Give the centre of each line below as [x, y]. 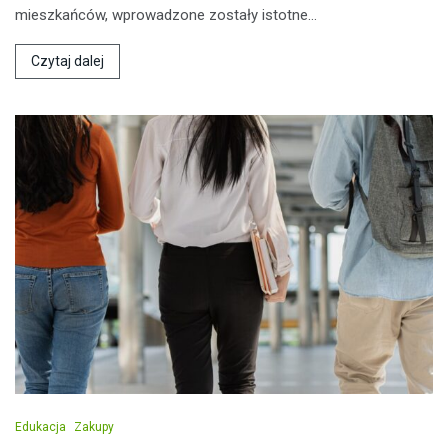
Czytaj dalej [67, 60]
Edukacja [40, 426]
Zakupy [94, 426]
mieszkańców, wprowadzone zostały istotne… [166, 14]
